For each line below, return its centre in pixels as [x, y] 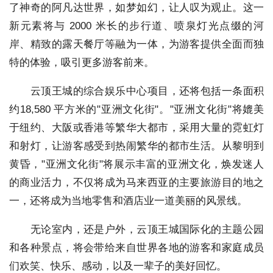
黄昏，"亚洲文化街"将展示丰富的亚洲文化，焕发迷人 [136, 164]
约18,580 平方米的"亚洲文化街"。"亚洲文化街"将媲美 [136, 109]
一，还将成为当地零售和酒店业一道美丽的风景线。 [128, 200]
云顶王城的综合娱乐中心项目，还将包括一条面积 [136, 91]
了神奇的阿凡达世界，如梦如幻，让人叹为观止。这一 [136, 7]
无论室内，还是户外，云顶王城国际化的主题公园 [136, 229]
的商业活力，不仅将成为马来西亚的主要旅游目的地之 [136, 182]
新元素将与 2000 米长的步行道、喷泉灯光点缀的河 [136, 26]
